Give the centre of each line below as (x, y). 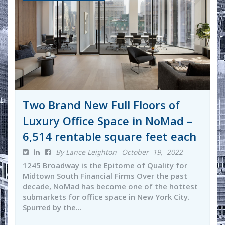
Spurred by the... (52, 207)
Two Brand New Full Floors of (101, 105)
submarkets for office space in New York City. (107, 197)
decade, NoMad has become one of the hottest (110, 186)
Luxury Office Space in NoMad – (107, 121)
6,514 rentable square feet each (109, 136)
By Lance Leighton (86, 152)
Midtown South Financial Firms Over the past (105, 176)
